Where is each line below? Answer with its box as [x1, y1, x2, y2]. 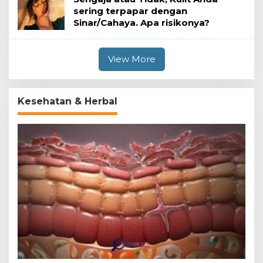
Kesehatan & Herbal [18, 96, 117, 107]
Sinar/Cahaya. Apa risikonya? [73, 17, 210, 29]
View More [107, 53, 156, 65]
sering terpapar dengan [73, 5, 187, 17]
